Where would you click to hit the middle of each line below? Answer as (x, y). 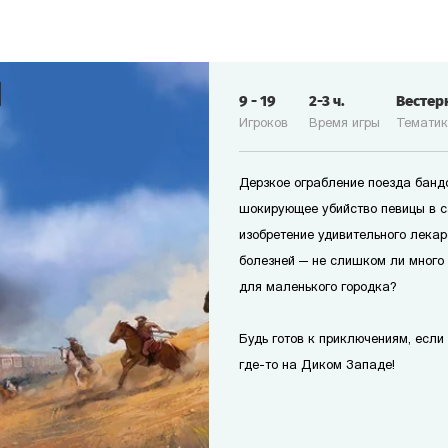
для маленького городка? (318, 287)
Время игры (344, 123)
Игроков (263, 123)
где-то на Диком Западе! (317, 365)
